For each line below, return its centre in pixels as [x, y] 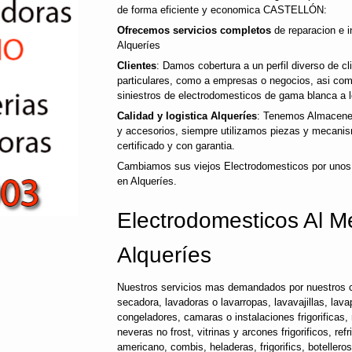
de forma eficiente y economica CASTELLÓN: [222, 10]
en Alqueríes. [147, 181]
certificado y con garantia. [176, 146]
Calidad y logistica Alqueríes [187, 116]
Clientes [137, 66]
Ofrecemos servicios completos [194, 30]
